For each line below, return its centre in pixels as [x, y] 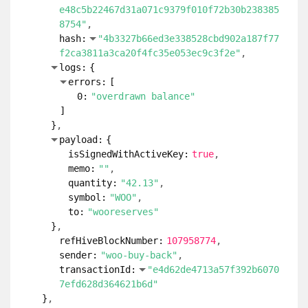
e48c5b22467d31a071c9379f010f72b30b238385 [169, 10]
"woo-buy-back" [139, 255]
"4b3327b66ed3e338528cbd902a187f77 [188, 38]
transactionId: [98, 269]
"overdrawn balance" [143, 96]
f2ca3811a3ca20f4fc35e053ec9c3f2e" [150, 53]
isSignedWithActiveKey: [129, 154]
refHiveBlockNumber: [111, 241]
